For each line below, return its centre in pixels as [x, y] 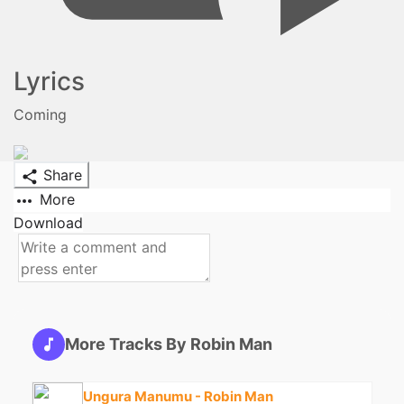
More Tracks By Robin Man [169, 344]
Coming [40, 115]
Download [48, 222]
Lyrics [49, 82]
